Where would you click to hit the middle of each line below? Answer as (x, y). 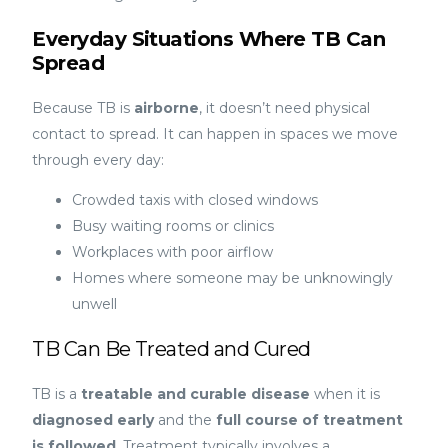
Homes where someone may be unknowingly (233, 277)
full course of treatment (310, 419)
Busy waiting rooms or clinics (173, 225)
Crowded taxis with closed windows (195, 199)
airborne (167, 107)
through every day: (98, 159)
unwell (95, 303)
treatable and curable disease (196, 393)
